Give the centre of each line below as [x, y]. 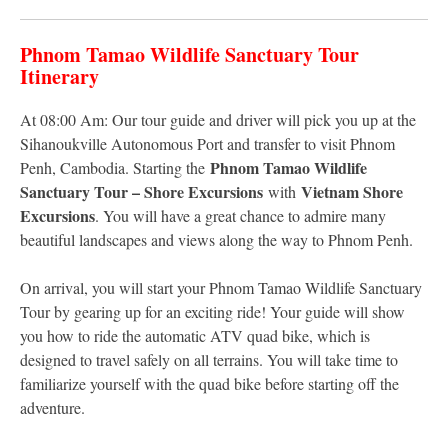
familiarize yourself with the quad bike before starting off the [209, 384]
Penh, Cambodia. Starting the [115, 168]
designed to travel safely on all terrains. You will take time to [209, 360]
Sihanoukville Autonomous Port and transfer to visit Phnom [207, 144]
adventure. [52, 408]
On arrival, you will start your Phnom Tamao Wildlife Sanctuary [221, 288]
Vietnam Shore [352, 192]
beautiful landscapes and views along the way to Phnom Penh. [216, 240]
